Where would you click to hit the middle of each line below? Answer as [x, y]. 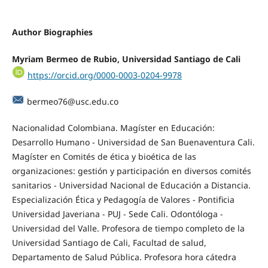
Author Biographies [52, 32]
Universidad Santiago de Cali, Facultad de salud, [109, 243]
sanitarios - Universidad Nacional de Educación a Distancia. [131, 185]
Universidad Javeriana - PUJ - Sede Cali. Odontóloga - [117, 214]
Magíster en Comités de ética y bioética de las [104, 157]
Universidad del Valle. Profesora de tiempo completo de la [128, 229]
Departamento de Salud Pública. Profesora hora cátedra [124, 257]
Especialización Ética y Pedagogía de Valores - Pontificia [123, 200]
